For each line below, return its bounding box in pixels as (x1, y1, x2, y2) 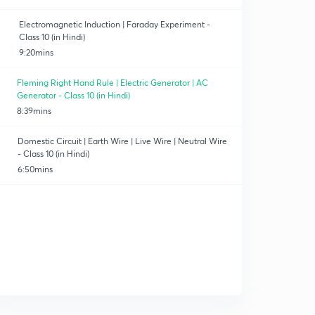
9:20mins (18, 47, 53, 58)
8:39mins (16, 105, 51, 116)
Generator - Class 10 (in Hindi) (16, 90, 130, 101)
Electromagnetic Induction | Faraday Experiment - (18, 19, 210, 30)
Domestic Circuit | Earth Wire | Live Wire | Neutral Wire (18, 136, 228, 146)
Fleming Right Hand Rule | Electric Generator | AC (16, 77, 208, 88)
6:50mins (18, 164, 53, 174)
